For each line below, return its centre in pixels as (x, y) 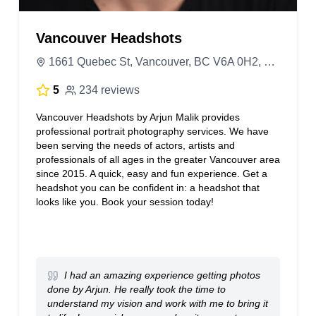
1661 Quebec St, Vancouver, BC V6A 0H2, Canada (270, 62)
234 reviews (109, 90)
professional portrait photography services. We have (152, 131)
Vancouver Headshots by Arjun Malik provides (138, 117)
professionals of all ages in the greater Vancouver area (158, 159)
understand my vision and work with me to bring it (157, 303)
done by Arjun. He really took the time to (136, 289)
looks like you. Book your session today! (124, 202)
